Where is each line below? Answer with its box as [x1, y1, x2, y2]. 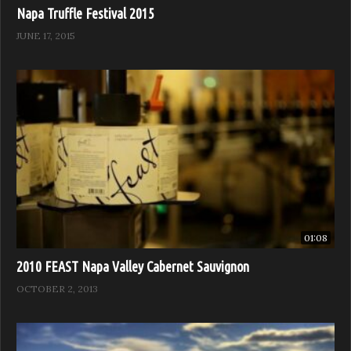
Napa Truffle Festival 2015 [16, 5, 154, 21]
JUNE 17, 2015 [16, 29, 75, 42]
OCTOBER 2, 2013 [16, 283, 98, 295]
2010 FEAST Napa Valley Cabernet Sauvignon [16, 259, 249, 275]
